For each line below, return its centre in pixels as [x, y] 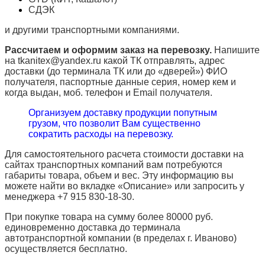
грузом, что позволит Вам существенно [114, 124]
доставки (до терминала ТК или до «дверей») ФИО [116, 72]
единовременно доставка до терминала [93, 228]
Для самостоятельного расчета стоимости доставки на [124, 154]
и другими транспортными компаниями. [92, 30]
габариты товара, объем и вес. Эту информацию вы [119, 176]
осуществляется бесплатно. [66, 249]
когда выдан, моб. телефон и [69, 93]
